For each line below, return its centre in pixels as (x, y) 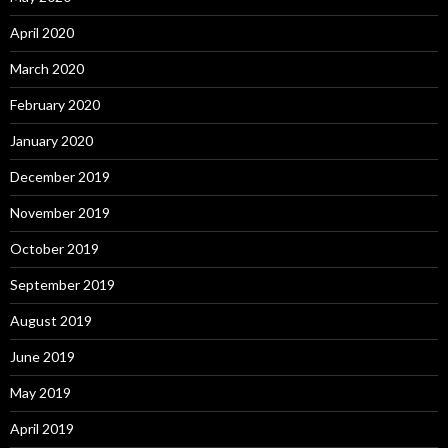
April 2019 (42, 428)
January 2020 (51, 140)
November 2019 (60, 212)
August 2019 (51, 320)
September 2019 (62, 284)
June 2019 (42, 356)
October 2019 (54, 248)
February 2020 (55, 104)
